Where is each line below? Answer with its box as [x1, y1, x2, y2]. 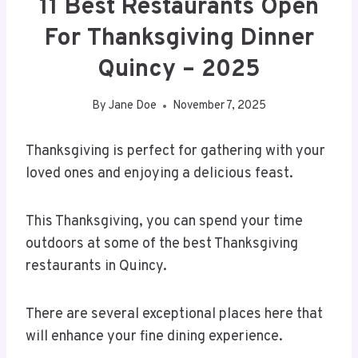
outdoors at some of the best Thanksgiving [26, 235, 298, 254]
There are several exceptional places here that [26, 305, 323, 324]
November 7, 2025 [173, 98, 267, 114]
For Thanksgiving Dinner [44, 23, 314, 54]
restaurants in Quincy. [26, 257, 167, 276]
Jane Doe [109, 98, 157, 114]
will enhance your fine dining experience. [26, 328, 283, 347]
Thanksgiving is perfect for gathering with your [26, 142, 325, 161]
